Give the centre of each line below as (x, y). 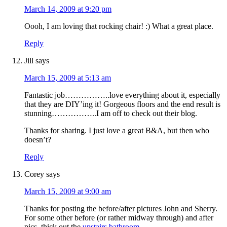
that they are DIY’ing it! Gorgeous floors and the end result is (122, 104)
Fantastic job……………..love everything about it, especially (122, 95)
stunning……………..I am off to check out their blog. (111, 113)
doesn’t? (38, 140)
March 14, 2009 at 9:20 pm (68, 9)
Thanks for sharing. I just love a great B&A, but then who (117, 131)
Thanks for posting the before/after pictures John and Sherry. (121, 209)
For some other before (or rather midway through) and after (119, 218)
